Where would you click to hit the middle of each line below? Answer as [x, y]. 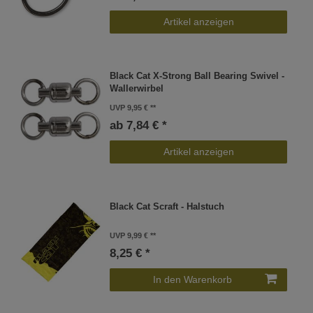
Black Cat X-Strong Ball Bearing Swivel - [197, 77]
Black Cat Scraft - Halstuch [167, 206]
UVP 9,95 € [129, 108]
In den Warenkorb [192, 279]
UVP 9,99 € [129, 235]
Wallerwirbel [137, 89]
